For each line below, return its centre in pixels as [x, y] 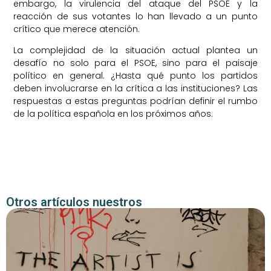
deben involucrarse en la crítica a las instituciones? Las [135, 89]
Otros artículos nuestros [74, 202]
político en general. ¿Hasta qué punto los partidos [135, 76]
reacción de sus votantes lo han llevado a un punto [135, 16]
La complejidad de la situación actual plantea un [135, 51]
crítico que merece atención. [77, 29]
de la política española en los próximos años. [113, 114]
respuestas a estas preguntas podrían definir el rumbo [135, 101]
